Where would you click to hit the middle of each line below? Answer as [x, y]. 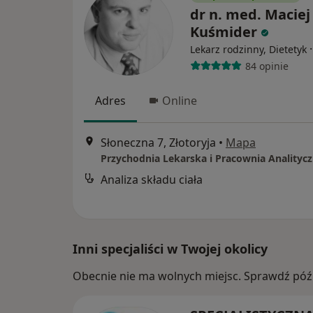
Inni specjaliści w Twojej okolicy [170, 249]
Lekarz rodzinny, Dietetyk [248, 50]
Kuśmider [224, 32]
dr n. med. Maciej [250, 15]
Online [180, 101]
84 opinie [267, 66]
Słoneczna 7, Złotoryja [158, 142]
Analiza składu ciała [152, 179]
